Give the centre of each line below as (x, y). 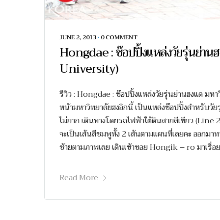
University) (89, 69)
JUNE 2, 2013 (78, 38)
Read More (79, 178)
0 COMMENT (119, 38)
